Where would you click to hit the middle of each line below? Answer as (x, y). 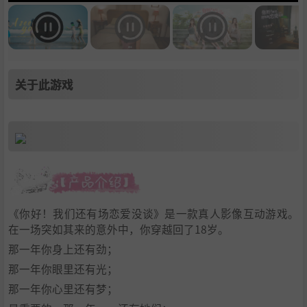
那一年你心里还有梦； (63, 289)
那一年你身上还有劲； (63, 249)
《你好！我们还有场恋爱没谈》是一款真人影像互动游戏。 (153, 213)
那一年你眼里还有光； (63, 269)
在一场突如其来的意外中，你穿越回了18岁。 (119, 229)
